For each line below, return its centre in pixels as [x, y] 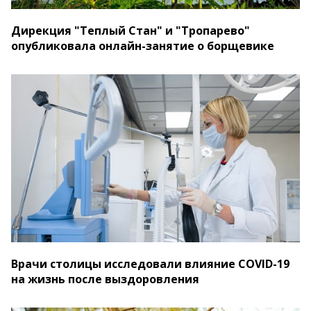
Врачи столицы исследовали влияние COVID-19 [150, 263]
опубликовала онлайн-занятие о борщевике [143, 46]
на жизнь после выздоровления [105, 279]
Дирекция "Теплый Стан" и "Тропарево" [131, 31]
